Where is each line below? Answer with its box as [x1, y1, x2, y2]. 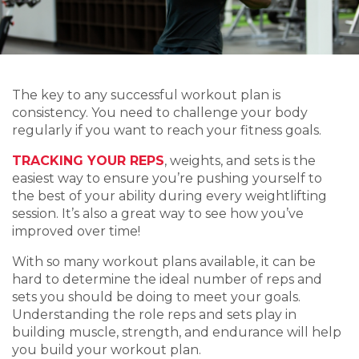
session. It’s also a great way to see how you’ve [12, 206, 304, 221]
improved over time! [12, 224, 140, 239]
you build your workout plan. [12, 342, 201, 357]
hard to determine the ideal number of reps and [12, 272, 322, 287]
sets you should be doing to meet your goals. [12, 289, 301, 305]
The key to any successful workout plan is [12, 87, 280, 103]
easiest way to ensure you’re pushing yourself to [12, 171, 322, 186]
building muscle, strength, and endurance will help [12, 325, 341, 340]
